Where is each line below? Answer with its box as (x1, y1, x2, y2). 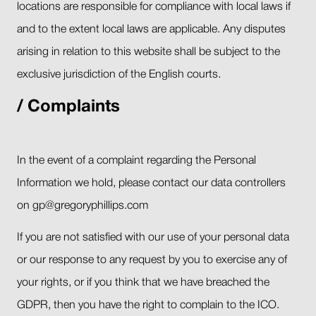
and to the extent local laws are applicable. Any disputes (17, 24, 286, 35)
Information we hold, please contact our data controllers (17, 178, 286, 188)
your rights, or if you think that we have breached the (17, 277, 269, 288)
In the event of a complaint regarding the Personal (17, 155, 256, 166)
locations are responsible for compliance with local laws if (17, 1, 291, 12)
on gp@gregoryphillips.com (17, 200, 148, 211)
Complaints (28, 99, 120, 115)
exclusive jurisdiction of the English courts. (17, 69, 221, 80)
